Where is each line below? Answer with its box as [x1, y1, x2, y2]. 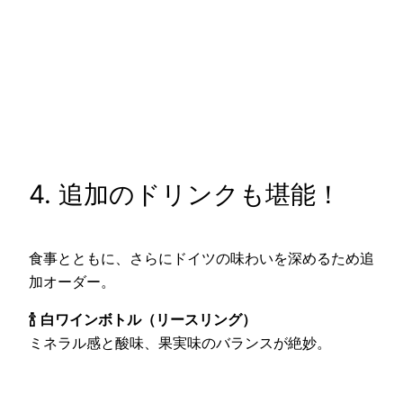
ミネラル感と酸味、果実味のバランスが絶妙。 [29, 256, 331, 275]
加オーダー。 [29, 194, 115, 213]
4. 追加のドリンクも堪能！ [29, 102, 341, 133]
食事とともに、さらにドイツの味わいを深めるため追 [29, 171, 374, 190]
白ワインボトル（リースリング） [40, 233, 256, 252]
